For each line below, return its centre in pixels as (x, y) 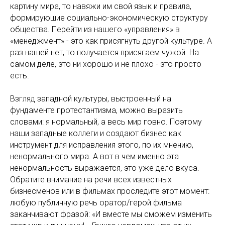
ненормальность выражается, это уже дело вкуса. (105, 168)
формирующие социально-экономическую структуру (109, 18)
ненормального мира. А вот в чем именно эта (94, 156)
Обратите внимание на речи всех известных (91, 180)
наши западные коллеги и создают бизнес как (96, 133)
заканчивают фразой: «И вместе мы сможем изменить (111, 214)
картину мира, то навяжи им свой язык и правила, (101, 6)
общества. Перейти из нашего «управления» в (95, 29)
